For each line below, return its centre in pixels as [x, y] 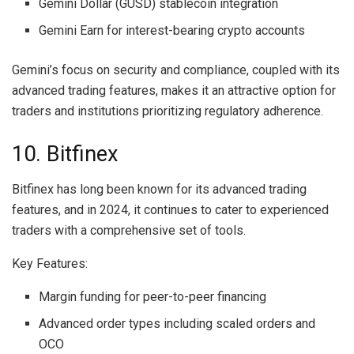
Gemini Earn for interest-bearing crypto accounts [172, 31]
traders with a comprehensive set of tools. [129, 230]
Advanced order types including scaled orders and [177, 323]
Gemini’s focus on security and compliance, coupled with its [176, 70]
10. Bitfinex [65, 154]
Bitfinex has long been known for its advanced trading [159, 189]
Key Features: [50, 263]
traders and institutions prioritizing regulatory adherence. [168, 111]
